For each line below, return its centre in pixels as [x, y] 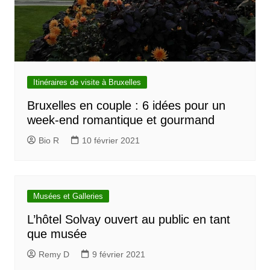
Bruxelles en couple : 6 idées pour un [126, 106]
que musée [57, 234]
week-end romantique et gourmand [121, 120]
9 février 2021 [118, 255]
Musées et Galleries [68, 196]
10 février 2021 [111, 141]
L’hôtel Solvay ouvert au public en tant [128, 220]
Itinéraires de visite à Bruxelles [87, 83]
